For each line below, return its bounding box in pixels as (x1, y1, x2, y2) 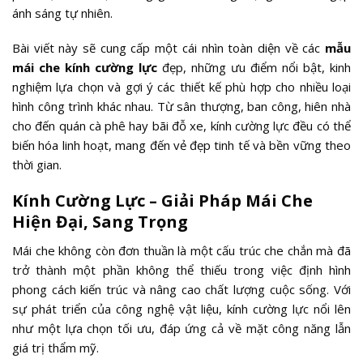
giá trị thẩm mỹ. (12, 339, 99, 356)
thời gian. (12, 156, 62, 173)
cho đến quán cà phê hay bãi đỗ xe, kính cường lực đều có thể (12, 117, 351, 134)
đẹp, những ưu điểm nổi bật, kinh (157, 59, 351, 75)
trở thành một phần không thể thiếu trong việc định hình (12, 261, 351, 278)
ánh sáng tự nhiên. (12, 4, 113, 21)
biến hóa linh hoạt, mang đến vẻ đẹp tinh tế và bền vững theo (12, 137, 351, 153)
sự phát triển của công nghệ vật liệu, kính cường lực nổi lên (12, 300, 351, 317)
